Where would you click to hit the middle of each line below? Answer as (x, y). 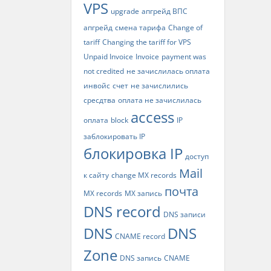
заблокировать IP (114, 136)
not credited (104, 71)
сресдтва (100, 100)
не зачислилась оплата (168, 71)
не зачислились (159, 86)
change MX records (144, 175)
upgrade (125, 11)
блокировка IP (133, 153)
